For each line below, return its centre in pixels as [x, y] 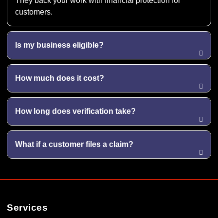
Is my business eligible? [59, 45]
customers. [34, 12]
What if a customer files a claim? [74, 144]
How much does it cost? [60, 78]
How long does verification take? [75, 111]
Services [27, 207]
